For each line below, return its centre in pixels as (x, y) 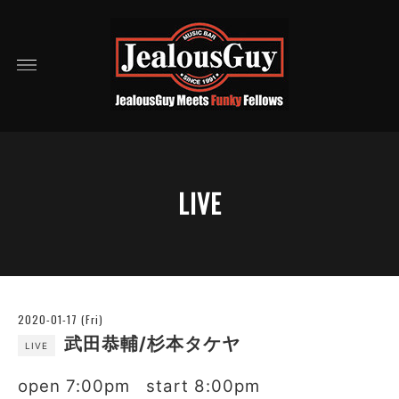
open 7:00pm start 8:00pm (139, 386)
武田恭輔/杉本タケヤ (150, 344)
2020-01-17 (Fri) (61, 319)
